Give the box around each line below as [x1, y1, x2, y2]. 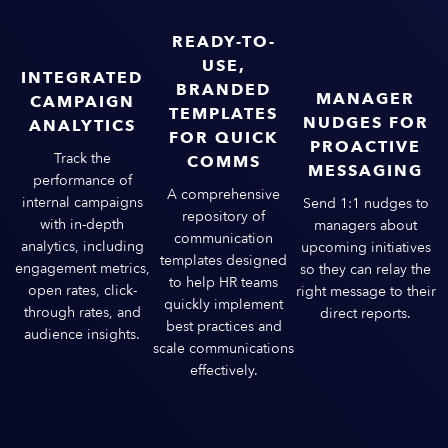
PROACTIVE [310, 135, 422, 158]
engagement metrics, [14, 258, 150, 278]
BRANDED [176, 78, 272, 101]
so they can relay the [300, 259, 432, 279]
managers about [314, 215, 418, 235]
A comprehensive [167, 184, 281, 204]
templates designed [160, 250, 288, 270]
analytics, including [20, 236, 144, 256]
